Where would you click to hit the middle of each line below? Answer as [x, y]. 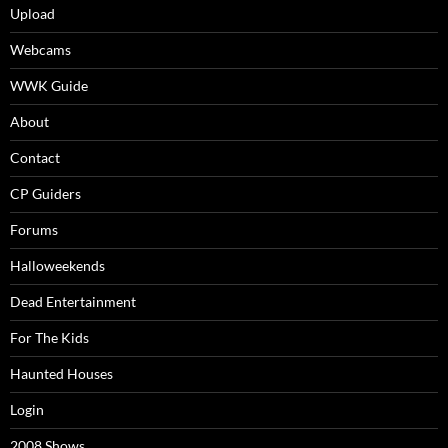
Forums [34, 229]
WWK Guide [49, 85]
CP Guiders [45, 193]
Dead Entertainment [73, 301]
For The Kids [49, 337]
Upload [32, 13]
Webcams [40, 49]
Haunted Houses [61, 373]
